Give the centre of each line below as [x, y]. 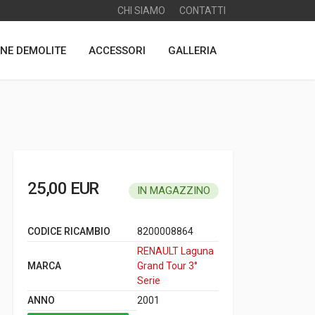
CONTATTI [202, 11]
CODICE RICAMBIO [69, 231]
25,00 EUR [63, 188]
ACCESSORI [117, 50]
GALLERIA [192, 50]
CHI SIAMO [141, 11]
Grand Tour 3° [167, 266]
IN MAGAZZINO [174, 191]
